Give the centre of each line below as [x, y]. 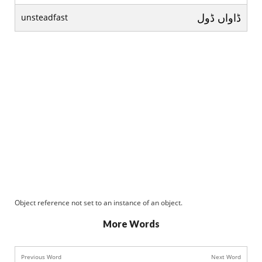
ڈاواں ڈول [219, 18]
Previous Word [41, 257]
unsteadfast [44, 17]
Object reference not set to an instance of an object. [99, 203]
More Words [131, 224]
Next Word [226, 257]
